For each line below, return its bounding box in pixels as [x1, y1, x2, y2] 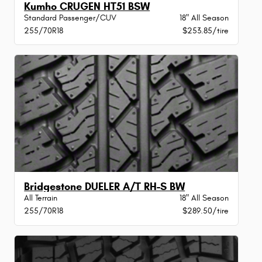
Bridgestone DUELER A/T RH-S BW [24, 180, 185, 194]
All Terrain [24, 193, 58, 204]
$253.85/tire [182, 26, 229, 36]
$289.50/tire [182, 206, 229, 216]
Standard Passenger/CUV [24, 13, 117, 23]
